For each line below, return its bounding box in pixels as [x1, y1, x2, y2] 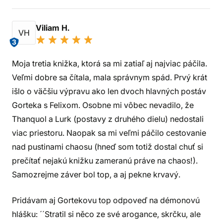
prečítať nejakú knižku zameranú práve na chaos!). [12, 156, 198, 166]
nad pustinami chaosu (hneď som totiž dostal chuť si [12, 142, 203, 152]
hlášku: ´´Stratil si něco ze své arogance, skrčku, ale [12, 209, 201, 219]
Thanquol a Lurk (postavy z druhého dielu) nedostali [12, 114, 204, 124]
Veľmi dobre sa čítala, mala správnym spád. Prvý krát [12, 72, 207, 82]
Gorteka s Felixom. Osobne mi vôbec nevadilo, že [12, 100, 194, 110]
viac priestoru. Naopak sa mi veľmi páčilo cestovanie [12, 128, 206, 138]
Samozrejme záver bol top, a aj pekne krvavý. [12, 169, 180, 179]
